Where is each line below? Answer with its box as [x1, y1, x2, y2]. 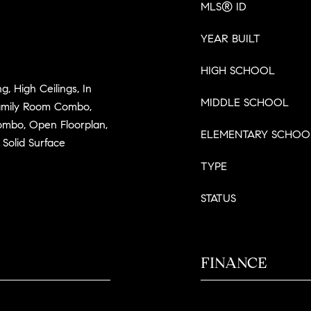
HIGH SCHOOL [201, 64, 275, 77]
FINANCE [201, 253, 267, 272]
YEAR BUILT [201, 32, 260, 45]
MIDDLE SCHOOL [201, 96, 289, 109]
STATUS [201, 192, 236, 205]
